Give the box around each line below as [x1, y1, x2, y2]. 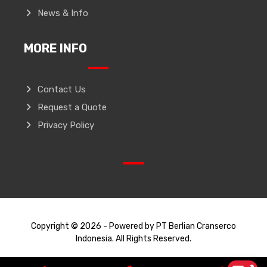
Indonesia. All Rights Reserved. [76, 233, 191, 244]
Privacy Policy [38, 119, 95, 131]
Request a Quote [38, 101, 107, 113]
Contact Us [38, 83, 86, 95]
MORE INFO [24, 41, 88, 55]
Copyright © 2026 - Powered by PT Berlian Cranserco [31, 221, 236, 231]
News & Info [38, 7, 89, 18]
